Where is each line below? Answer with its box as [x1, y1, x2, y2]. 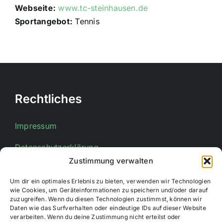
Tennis [72, 16, 100, 26]
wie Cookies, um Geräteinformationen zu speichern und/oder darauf [10, 186, 208, 194]
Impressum [15, 121, 57, 131]
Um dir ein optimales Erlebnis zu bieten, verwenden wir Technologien [10, 177, 211, 185]
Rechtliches [15, 92, 82, 106]
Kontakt [15, 178, 59, 192]
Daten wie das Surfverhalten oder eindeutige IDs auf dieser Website [10, 204, 206, 212]
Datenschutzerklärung [15, 142, 99, 152]
